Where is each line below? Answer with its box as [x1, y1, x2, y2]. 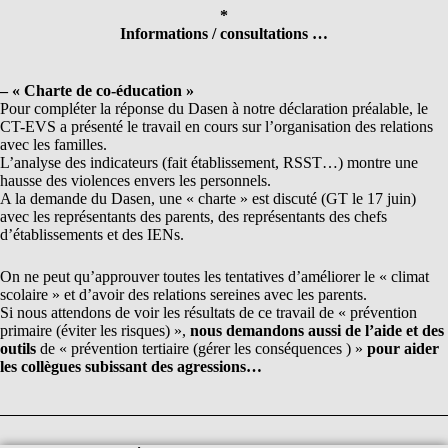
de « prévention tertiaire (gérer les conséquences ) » [36, 340, 367, 358]
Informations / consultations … [120, 25, 328, 43]
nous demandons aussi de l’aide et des [190, 322, 444, 340]
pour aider [367, 340, 439, 358]
